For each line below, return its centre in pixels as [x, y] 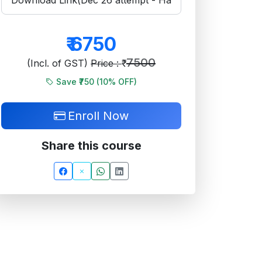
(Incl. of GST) [59, 63]
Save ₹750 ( [78, 82]
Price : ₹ [106, 63]
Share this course [91, 146]
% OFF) [123, 82]
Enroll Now [98, 116]
